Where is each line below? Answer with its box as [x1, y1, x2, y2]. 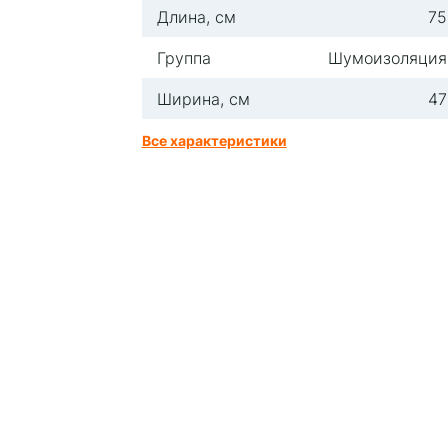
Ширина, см [156, 87, 250, 109]
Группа [156, 46, 211, 68]
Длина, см [156, 5, 236, 27]
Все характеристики [141, 129, 287, 150]
